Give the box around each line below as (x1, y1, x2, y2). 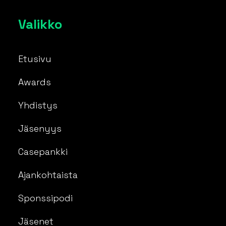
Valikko (18, 15, 62, 33)
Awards (18, 76, 51, 88)
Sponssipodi (18, 192, 73, 204)
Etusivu (18, 52, 51, 65)
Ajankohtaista (18, 168, 78, 181)
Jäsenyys (18, 122, 62, 134)
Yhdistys (18, 99, 58, 111)
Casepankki (18, 145, 68, 157)
